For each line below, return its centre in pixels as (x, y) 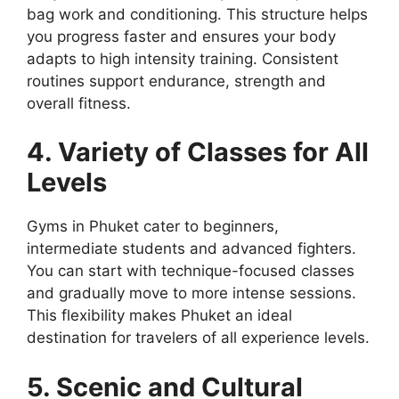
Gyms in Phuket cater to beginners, (153, 227)
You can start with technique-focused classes (191, 271)
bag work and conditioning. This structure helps (197, 14)
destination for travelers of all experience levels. (198, 338)
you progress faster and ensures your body (181, 36)
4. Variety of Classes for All (198, 152)
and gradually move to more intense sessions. (191, 293)
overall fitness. (79, 103)
